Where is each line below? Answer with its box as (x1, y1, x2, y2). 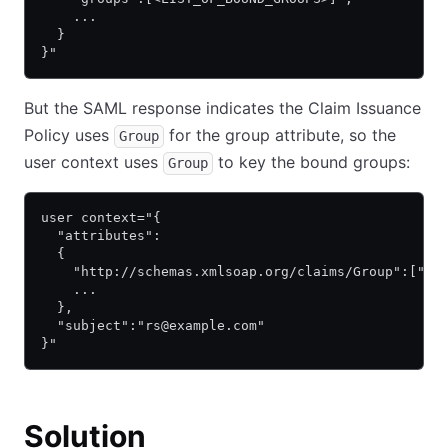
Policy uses (24, 125, 114, 145)
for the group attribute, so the (164, 125, 396, 145)
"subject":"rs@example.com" (41, 318, 265, 333)
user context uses (24, 152, 163, 172)
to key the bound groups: (213, 152, 410, 172)
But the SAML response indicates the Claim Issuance (24, 98, 421, 118)
